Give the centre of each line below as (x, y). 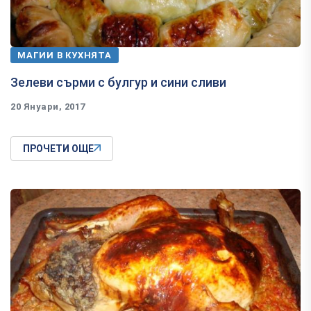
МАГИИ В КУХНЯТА (65, 55)
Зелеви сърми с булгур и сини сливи (118, 82)
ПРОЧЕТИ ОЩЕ (58, 148)
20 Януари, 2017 (48, 106)
